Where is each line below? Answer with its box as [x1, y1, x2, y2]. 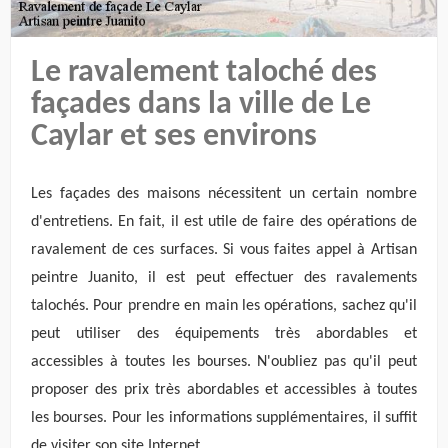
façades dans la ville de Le [31, 89, 371, 122]
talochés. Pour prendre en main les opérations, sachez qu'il [31, 297, 417, 314]
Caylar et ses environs [31, 121, 317, 154]
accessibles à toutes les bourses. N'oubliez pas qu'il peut [31, 353, 417, 370]
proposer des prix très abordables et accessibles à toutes [31, 381, 417, 398]
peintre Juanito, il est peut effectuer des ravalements [31, 269, 417, 286]
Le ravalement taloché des [31, 57, 377, 90]
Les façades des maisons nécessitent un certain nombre [31, 185, 417, 202]
